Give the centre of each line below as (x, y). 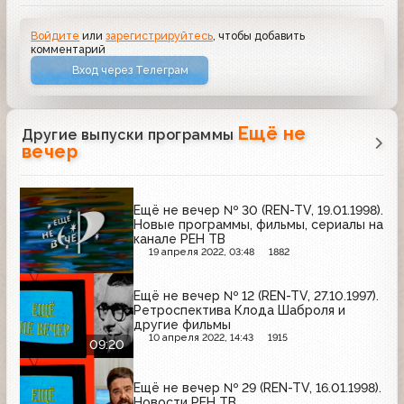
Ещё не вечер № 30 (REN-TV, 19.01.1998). (258, 211)
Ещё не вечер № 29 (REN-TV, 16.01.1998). (257, 388)
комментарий (69, 49)
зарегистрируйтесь (160, 35)
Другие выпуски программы (130, 135)
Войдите (55, 35)
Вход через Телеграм (131, 70)
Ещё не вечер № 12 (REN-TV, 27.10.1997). (256, 295)
